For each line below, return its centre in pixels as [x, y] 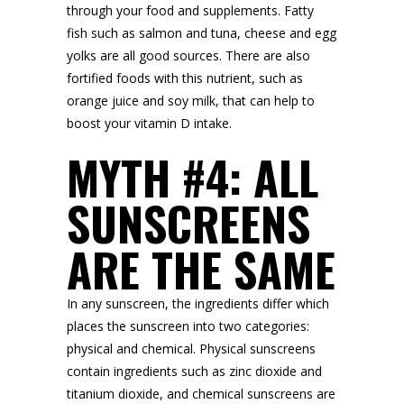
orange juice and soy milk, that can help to [191, 101]
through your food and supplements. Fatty [190, 10]
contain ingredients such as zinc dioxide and [194, 371]
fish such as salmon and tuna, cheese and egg [202, 33]
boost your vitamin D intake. [149, 123]
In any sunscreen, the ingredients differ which [198, 303]
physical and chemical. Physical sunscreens [191, 349]
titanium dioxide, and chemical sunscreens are [201, 394]
